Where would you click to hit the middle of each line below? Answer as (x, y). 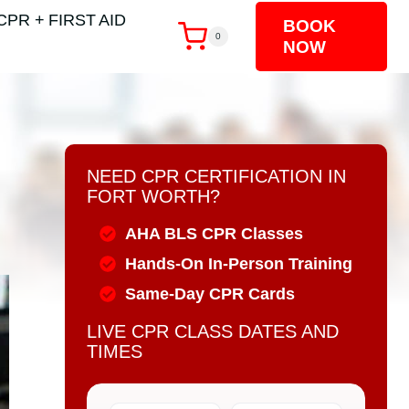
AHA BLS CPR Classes (214, 234)
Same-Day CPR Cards (210, 294)
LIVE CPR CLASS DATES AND (213, 331)
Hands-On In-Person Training (238, 264)
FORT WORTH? (154, 196)
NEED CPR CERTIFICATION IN (217, 176)
